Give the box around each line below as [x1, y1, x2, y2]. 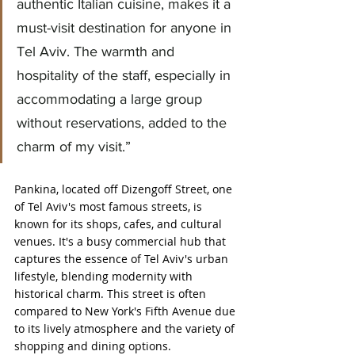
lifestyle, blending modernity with [14, 268, 196, 284]
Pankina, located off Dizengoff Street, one [14, 181, 235, 197]
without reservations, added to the [17, 114, 231, 131]
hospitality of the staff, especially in [17, 67, 235, 83]
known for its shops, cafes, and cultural [14, 216, 225, 231]
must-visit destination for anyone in [17, 19, 235, 36]
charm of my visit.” [17, 138, 131, 155]
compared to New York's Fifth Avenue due [14, 303, 239, 319]
